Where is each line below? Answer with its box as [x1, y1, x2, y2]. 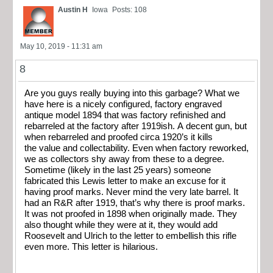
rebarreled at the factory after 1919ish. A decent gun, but [24, 121, 247, 131]
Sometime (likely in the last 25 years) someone [24, 165, 211, 175]
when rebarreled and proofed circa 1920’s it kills [24, 132, 213, 142]
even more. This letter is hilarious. [24, 241, 158, 252]
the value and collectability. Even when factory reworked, [24, 143, 249, 153]
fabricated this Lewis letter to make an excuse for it [24, 175, 225, 186]
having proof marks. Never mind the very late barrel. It [24, 186, 238, 197]
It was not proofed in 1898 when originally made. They [24, 208, 237, 219]
